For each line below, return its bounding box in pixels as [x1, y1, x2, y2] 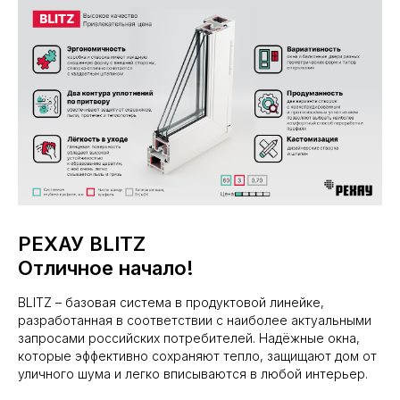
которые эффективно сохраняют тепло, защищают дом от [18, 347, 377, 363]
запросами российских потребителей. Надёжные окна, [18, 329, 360, 346]
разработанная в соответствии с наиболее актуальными [18, 312, 371, 328]
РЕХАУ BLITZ [18, 231, 146, 255]
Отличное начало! [18, 255, 194, 279]
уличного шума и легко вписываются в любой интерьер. [18, 365, 368, 381]
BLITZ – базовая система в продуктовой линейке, [18, 294, 324, 310]
